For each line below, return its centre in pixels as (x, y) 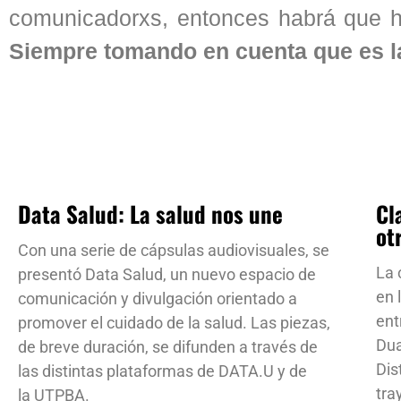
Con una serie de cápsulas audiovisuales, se (174, 250)
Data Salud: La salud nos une (150, 213)
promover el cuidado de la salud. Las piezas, (174, 322)
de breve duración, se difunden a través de (168, 346)
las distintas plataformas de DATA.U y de (162, 371)
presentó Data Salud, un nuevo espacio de (167, 274)
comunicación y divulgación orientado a (158, 298)
